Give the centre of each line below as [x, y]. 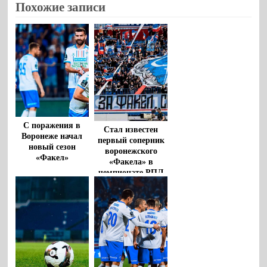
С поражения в [52, 125]
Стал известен [131, 129]
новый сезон [52, 147]
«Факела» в [131, 162]
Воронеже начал [52, 136]
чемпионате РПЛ [131, 172]
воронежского [131, 151]
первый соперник [131, 140]
